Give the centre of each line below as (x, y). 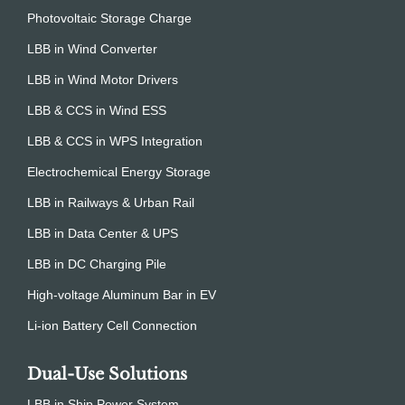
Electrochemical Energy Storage (119, 172)
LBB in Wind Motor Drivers (103, 80)
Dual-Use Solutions (107, 375)
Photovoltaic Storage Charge (109, 19)
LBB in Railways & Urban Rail (111, 203)
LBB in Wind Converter (92, 49)
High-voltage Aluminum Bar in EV (122, 295)
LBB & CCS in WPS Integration (115, 141)
